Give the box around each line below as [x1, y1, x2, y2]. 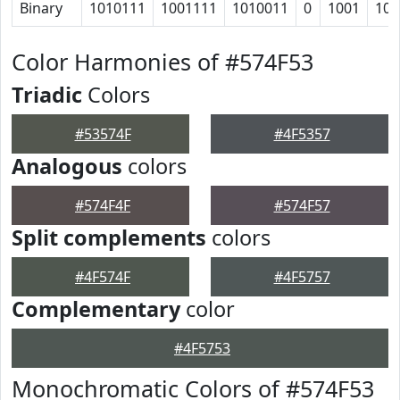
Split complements [12, 223, 206, 252]
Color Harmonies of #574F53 [12, 46, 313, 77]
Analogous [12, 152, 122, 180]
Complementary [12, 295, 180, 323]
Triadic [12, 80, 82, 109]
